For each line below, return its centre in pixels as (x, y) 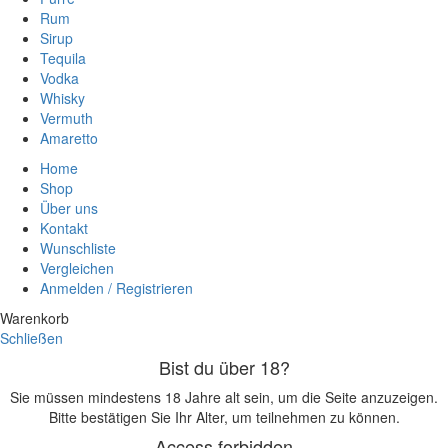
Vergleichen (77, 267)
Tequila (63, 57)
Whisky (62, 97)
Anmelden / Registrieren (116, 287)
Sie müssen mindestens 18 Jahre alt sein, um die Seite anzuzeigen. (224, 396)
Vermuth (66, 117)
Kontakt (64, 227)
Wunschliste (78, 247)
